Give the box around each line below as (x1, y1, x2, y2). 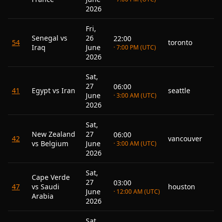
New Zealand (32, 129, 75, 139)
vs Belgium (32, 139, 68, 148)
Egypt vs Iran (32, 86, 75, 95)
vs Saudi (32, 182, 59, 191)
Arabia (32, 191, 54, 201)
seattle (168, 86, 190, 95)
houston (168, 182, 195, 191)
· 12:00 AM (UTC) (113, 187, 160, 196)
